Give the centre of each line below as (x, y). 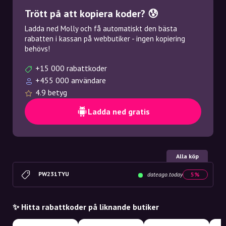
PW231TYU (54, 174)
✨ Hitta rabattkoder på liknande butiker (86, 207)
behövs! (37, 49)
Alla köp (187, 156)
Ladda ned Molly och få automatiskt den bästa (101, 29)
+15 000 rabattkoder (71, 68)
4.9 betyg (51, 92)
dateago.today (164, 174)
